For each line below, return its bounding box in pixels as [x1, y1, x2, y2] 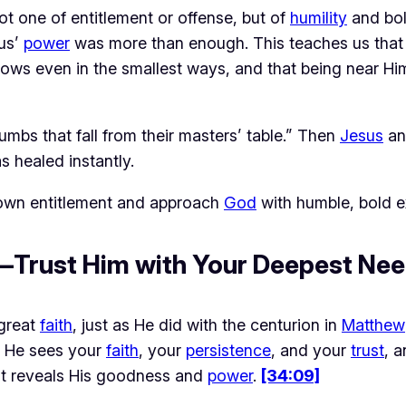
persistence [186, 341, 271, 361]
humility [290, 8, 347, 28]
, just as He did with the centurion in [72, 315, 342, 335]
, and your [271, 341, 351, 361]
